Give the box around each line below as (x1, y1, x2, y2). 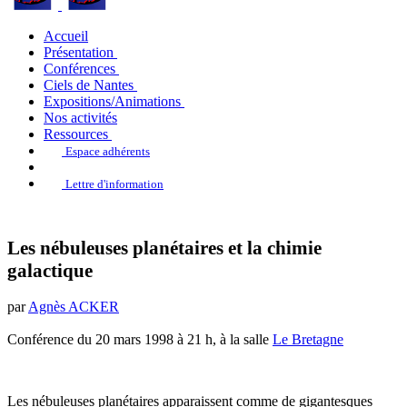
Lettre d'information (65, 177, 164, 191)
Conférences (44, 61, 115, 76)
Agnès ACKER (28, 299, 119, 314)
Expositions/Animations (44, 94, 181, 109)
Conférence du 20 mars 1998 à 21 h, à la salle (7, 332, 273, 347)
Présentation (44, 45, 114, 60)
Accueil (44, 28, 88, 44)
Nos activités (44, 110, 117, 125)
